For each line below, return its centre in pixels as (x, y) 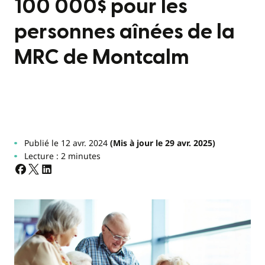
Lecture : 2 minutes (62, 156)
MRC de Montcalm (102, 57)
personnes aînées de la (125, 32)
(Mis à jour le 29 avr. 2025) (161, 143)
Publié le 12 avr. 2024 (66, 143)
